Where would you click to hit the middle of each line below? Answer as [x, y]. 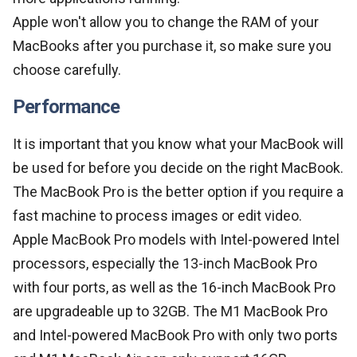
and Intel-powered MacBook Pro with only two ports [175, 335]
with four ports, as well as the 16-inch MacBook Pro [174, 287]
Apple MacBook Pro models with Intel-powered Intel [176, 239]
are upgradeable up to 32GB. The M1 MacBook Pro [170, 311]
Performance [67, 106]
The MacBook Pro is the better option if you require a [178, 191]
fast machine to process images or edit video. [157, 215]
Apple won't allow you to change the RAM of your [166, 22]
